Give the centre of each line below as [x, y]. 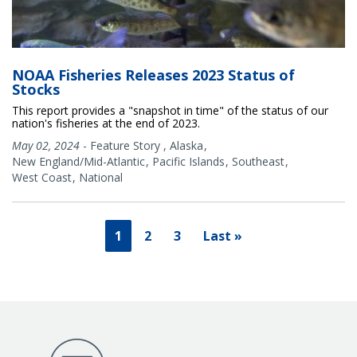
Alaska [186, 146]
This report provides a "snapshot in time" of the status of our [170, 111]
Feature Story [125, 146]
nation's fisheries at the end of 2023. [106, 124]
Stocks [36, 90]
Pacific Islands [188, 162]
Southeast [258, 162]
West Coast [42, 178]
